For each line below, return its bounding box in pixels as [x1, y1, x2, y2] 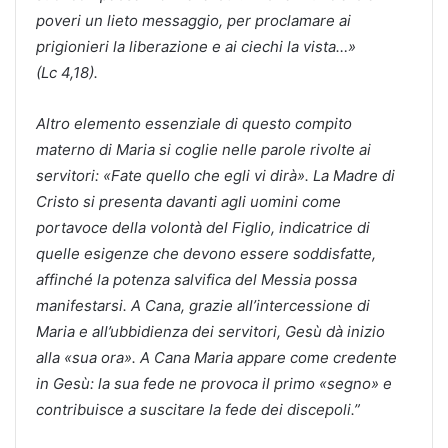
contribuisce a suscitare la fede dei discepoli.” [36, 399, 360, 419]
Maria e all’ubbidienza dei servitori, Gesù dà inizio [36, 321, 385, 341]
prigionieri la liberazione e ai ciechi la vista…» [36, 36, 356, 56]
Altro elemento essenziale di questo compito [36, 113, 352, 133]
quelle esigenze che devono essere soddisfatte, [36, 243, 376, 263]
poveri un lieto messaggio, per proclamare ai [36, 10, 351, 30]
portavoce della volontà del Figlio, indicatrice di [36, 217, 370, 237]
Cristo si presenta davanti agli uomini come [36, 191, 341, 211]
